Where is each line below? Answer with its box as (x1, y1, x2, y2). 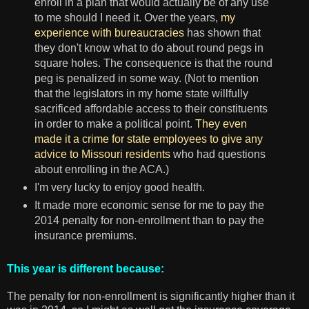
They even (195, 117, 247, 130)
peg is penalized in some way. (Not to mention (34, 72, 259, 84)
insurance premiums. (34, 229, 142, 241)
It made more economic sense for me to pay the (34, 199, 264, 211)
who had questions (170, 148, 266, 160)
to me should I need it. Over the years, (34, 11, 221, 23)
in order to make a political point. (34, 117, 195, 130)
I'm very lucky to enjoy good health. (34, 181, 205, 193)
